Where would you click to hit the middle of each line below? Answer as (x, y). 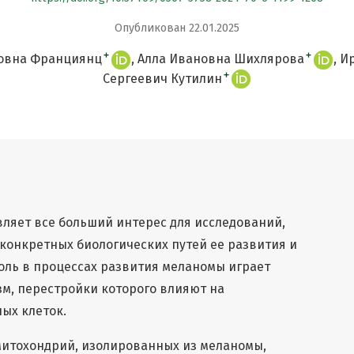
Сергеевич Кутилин (162, 78)
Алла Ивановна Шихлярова (220, 58)
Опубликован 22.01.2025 (177, 28)
